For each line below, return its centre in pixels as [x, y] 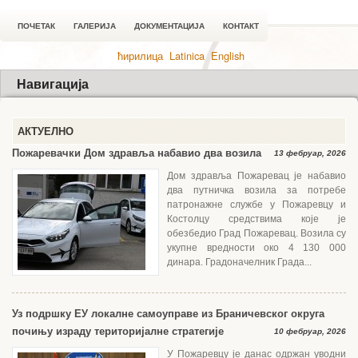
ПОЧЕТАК [36, 26]
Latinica [187, 56]
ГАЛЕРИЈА [95, 26]
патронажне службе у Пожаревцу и [257, 205]
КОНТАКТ [241, 26]
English [227, 56]
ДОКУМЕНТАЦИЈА [169, 26]
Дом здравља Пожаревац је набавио [257, 176]
